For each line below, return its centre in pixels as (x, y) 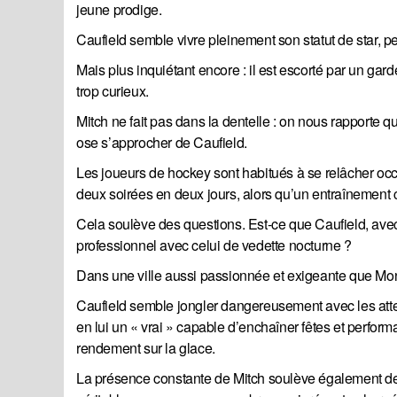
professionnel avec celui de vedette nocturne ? (214, 245)
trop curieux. (114, 91)
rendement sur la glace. (146, 348)
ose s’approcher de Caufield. (162, 143)
